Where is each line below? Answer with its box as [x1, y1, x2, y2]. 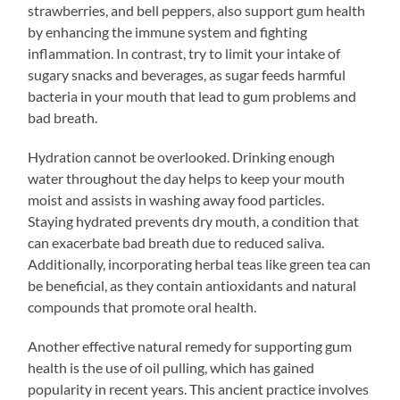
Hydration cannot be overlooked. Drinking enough [28, 147, 336, 165]
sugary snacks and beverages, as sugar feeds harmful [28, 65, 346, 83]
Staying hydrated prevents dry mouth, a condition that [28, 212, 360, 229]
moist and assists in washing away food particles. [28, 190, 325, 208]
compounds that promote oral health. [28, 297, 257, 315]
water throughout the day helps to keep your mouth [28, 169, 346, 187]
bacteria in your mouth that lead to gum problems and [28, 87, 357, 104]
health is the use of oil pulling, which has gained [28, 358, 315, 376]
